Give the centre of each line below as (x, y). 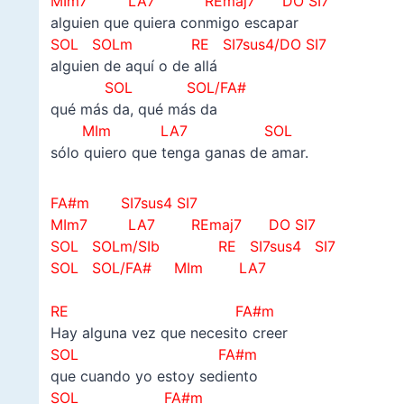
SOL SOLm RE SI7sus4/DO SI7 (188, 45)
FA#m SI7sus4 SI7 (124, 203)
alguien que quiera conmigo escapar (174, 23)
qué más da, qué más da (133, 110)
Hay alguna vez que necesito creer (169, 333)
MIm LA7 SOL (171, 131)
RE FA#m (162, 312)
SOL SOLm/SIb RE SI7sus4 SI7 (193, 247)
